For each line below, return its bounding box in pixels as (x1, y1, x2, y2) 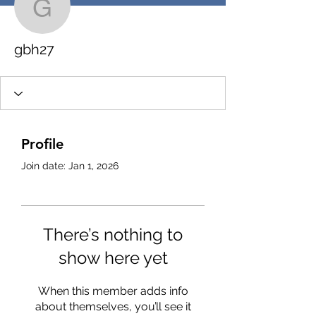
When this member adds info (37, 284, 188, 298)
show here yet (58, 248, 168, 269)
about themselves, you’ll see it (35, 300, 191, 314)
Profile (21, 135, 63, 153)
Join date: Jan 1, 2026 (21, 160, 119, 172)
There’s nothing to (43, 224, 183, 245)
